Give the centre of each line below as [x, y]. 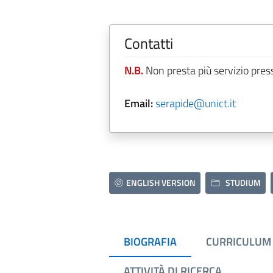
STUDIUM [243, 183]
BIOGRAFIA [150, 242]
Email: [138, 103]
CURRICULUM [238, 242]
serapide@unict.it [195, 103]
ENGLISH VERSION [161, 183]
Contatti [148, 43]
